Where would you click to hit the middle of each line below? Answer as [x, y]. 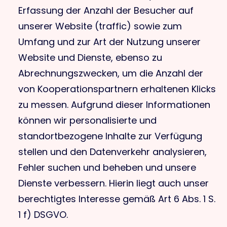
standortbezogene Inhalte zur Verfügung [110, 136]
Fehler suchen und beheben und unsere [107, 167]
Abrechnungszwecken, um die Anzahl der [111, 73]
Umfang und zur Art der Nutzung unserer [109, 42]
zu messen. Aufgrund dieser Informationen [114, 105]
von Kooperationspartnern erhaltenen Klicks [117, 89]
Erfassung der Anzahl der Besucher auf [106, 10]
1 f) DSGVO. [43, 215]
